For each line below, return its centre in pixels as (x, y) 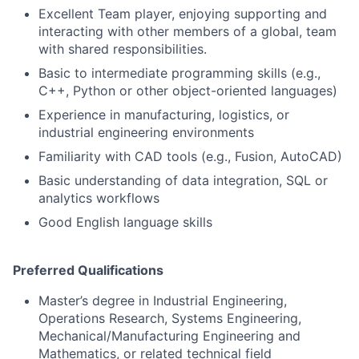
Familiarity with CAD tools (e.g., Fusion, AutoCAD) (190, 156)
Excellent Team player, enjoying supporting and (183, 14)
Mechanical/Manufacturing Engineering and (169, 336)
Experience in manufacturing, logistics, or (164, 115)
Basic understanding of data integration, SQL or (183, 180)
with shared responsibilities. (123, 49)
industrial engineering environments (146, 132)
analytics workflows (99, 198)
